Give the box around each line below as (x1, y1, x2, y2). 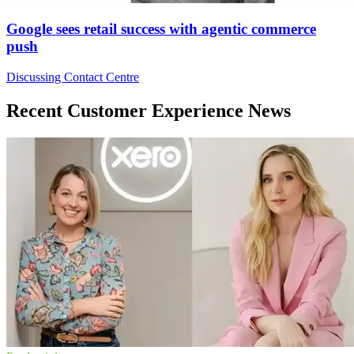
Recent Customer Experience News (6, 100, 291, 121)
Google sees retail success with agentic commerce (6, 21, 316, 38)
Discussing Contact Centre (6, 70, 139, 84)
